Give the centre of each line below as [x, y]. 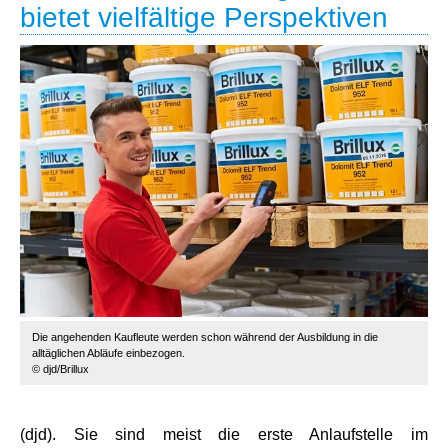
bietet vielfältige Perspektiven [204, 17]
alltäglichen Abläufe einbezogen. [108, 353]
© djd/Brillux [60, 369]
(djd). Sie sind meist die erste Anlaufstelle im [224, 434]
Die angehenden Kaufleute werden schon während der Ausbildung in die [205, 337]
